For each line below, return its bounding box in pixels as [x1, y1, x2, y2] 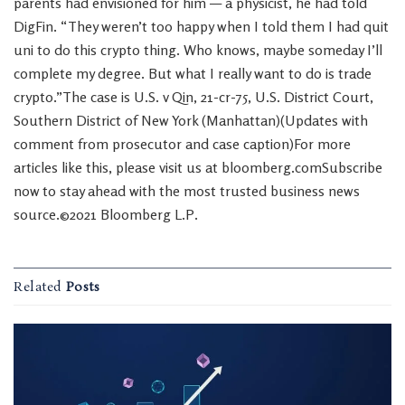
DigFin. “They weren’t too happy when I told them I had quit [14, 17, 389, 36]
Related [14, 278, 62, 297]
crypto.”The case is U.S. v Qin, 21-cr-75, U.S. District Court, [14, 88, 373, 107]
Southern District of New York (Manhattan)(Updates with [14, 111, 368, 130]
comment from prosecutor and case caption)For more [14, 135, 351, 154]
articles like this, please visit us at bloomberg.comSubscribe [14, 158, 382, 177]
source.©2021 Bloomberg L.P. [14, 205, 198, 224]
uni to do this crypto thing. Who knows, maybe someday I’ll [14, 41, 382, 60]
